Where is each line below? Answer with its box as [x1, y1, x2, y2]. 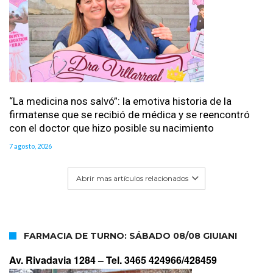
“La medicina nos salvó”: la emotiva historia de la [9, 94, 232, 107]
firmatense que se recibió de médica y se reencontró [9, 108, 250, 121]
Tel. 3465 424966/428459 [106, 252, 217, 267]
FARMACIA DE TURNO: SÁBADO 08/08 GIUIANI [24, 230, 237, 241]
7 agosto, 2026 [9, 141, 52, 150]
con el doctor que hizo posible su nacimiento [9, 121, 214, 134]
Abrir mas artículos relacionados [76, 173, 188, 183]
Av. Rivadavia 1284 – [9, 252, 106, 267]
